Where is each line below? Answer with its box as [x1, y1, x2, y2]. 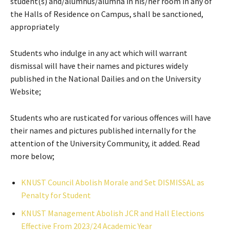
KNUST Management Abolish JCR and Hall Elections [21, 208, 204, 218]
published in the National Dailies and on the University [10, 73, 201, 84]
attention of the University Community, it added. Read [10, 138, 200, 148]
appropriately [10, 22, 59, 32]
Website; [10, 86, 41, 97]
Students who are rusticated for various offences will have [10, 112, 211, 123]
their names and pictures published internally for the [10, 125, 196, 136]
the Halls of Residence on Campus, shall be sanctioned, [10, 9, 203, 19]
